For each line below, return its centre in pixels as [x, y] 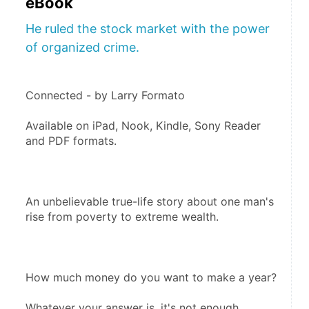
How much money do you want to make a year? [151, 277]
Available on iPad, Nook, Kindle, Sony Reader [143, 125]
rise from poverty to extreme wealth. [122, 216]
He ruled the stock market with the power [148, 28]
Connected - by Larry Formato [105, 95]
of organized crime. [82, 47]
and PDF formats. [71, 140]
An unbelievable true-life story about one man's [150, 201]
